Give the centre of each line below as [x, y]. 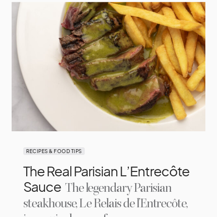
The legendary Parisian [117, 188]
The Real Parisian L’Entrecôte [106, 170]
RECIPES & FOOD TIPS [54, 151]
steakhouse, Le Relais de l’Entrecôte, [106, 203]
